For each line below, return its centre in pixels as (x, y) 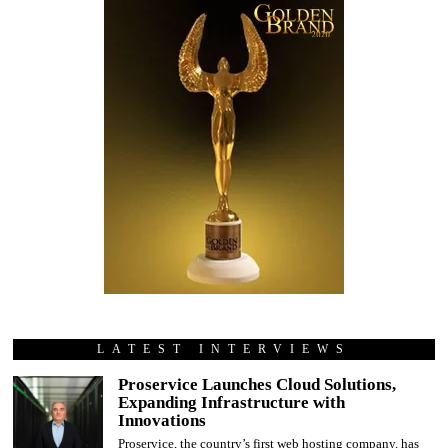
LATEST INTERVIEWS (223, 348)
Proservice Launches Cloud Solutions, (257, 384)
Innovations (162, 420)
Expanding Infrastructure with (232, 402)
